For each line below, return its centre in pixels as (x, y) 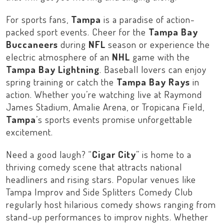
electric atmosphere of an (59, 57)
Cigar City (114, 154)
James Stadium (37, 107)
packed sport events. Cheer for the (77, 32)
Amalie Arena (100, 107)
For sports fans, (38, 19)
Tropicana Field (172, 107)
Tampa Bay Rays (153, 82)
